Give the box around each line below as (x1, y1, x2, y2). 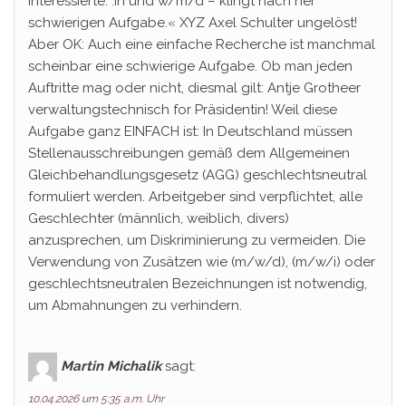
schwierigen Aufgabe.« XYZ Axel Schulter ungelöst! (28, 14, 357, 31)
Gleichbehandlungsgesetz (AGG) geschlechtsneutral (28, 167, 367, 183)
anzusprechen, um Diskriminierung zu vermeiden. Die (28, 232, 365, 248)
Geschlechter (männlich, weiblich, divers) (28, 210, 289, 227)
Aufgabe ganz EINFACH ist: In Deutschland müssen (28, 123, 353, 140)
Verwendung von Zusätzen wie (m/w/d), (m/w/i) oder (28, 254, 375, 270)
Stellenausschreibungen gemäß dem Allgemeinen (28, 145, 350, 161)
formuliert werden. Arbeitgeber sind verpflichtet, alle (28, 188, 362, 205)
